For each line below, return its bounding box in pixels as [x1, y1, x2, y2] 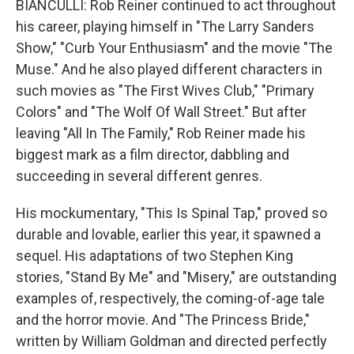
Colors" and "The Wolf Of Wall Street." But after [16, 104, 307, 120]
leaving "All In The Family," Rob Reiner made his [16, 125, 306, 141]
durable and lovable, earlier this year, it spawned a [16, 226, 321, 243]
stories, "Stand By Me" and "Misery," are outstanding [16, 269, 337, 285]
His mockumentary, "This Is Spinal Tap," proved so [16, 205, 327, 221]
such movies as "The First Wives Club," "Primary [16, 82, 314, 99]
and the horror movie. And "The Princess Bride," [16, 311, 310, 328]
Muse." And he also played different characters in [16, 61, 322, 77]
